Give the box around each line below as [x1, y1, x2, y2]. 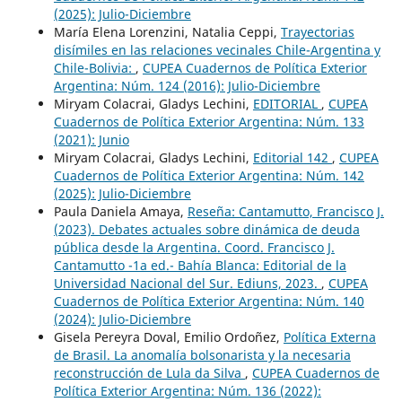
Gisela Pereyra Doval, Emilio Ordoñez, [53, 328, 284, 346]
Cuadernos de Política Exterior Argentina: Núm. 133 [53, 113, 364, 131]
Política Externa [283, 328, 376, 346]
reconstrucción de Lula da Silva [53, 364, 245, 382]
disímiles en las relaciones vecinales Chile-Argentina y [53, 41, 380, 59]
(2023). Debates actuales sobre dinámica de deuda [53, 221, 360, 239]
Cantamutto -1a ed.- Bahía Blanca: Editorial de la [53, 257, 346, 275]
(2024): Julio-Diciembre [53, 310, 191, 328]
